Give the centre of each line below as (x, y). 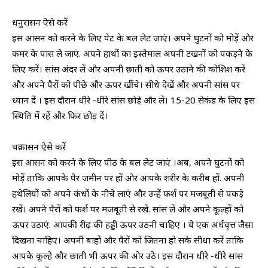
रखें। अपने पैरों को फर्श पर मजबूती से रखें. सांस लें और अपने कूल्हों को (128, 209)
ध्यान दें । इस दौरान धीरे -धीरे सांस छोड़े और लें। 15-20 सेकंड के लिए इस (133, 100)
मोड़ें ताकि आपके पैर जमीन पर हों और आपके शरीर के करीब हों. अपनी (128, 178)
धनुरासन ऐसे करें (40, 22)
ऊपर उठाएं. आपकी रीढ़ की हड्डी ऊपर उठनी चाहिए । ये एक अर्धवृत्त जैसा (133, 225)
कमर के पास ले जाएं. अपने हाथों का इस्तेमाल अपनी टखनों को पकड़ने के (132, 54)
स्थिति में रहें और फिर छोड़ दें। (60, 116)
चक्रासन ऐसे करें (39, 147)
